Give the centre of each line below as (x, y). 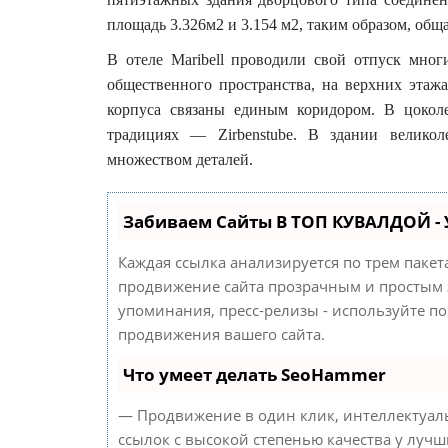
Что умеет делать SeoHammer (254, 374)
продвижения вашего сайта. (221, 334)
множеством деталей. (180, 159)
